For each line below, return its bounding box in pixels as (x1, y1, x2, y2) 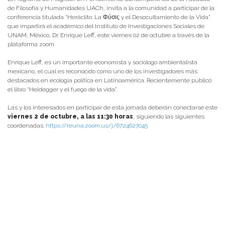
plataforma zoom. (8, 41, 55, 48)
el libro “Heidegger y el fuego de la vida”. (8, 86, 118, 93)
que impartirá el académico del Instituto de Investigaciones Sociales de (8, 23, 204, 30)
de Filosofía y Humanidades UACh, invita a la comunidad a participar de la (8, 5, 214, 12)
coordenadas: (8, 122, 46, 130)
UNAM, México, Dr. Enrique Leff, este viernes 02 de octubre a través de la (8, 32, 209, 39)
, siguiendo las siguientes (133, 113, 204, 121)
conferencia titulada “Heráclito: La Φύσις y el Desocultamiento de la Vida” (8, 14, 210, 21)
